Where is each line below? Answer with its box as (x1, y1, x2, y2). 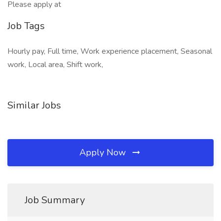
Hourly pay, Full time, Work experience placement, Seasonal (7, 46, 212, 57)
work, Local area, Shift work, (7, 59, 103, 70)
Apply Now (79, 147, 128, 158)
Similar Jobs (7, 99, 61, 112)
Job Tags (7, 19, 45, 33)
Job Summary (25, 193, 85, 207)
